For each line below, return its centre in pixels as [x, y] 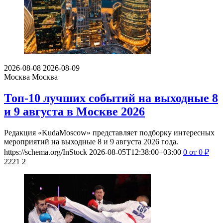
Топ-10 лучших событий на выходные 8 [111, 98]
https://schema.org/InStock [46, 152]
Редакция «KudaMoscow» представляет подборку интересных [109, 133]
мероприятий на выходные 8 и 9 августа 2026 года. [91, 142]
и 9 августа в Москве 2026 [74, 112]
